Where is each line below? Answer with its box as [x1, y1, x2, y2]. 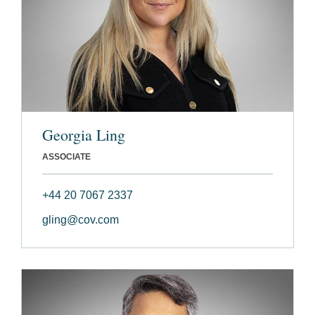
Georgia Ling [42, 124, 125, 146]
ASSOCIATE [42, 152, 91, 162]
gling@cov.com [42, 214, 119, 226]
